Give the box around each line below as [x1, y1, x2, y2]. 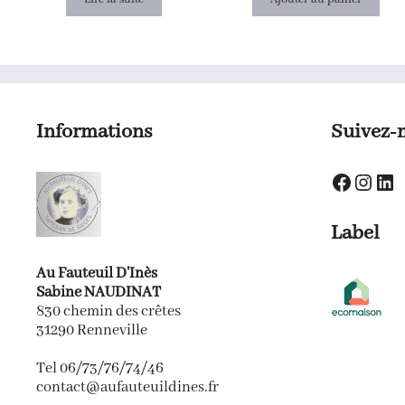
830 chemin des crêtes [36, 301, 181, 321]
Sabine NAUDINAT [36, 282, 161, 302]
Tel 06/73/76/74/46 [36, 358, 164, 378]
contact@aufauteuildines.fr [36, 377, 219, 397]
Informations [36, 118, 152, 145]
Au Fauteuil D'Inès [36, 263, 157, 283]
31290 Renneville [36, 320, 147, 340]
